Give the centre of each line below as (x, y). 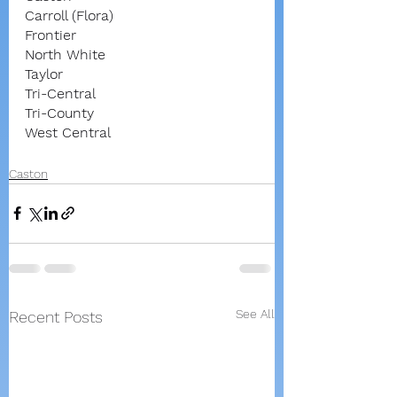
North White (65, 54)
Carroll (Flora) (69, 15)
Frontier (51, 35)
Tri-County (59, 113)
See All (255, 313)
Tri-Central (60, 93)
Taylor (44, 74)
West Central (68, 132)
